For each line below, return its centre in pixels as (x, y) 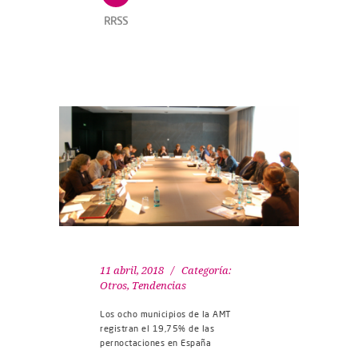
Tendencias (159, 286)
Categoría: (207, 271)
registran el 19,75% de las (157, 329)
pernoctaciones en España (155, 343)
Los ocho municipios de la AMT (165, 314)
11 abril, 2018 (132, 271)
